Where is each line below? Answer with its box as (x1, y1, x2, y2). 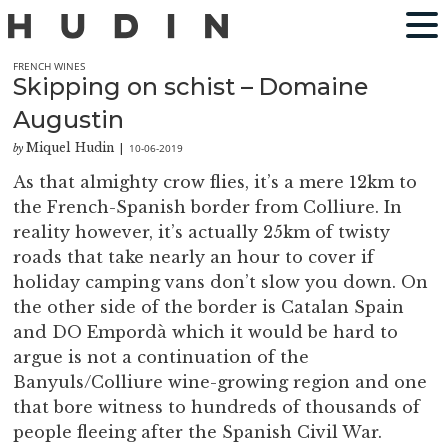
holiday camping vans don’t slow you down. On (13, 272, 429, 293)
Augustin (13, 105, 125, 134)
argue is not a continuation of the (13, 347, 310, 368)
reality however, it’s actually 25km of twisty (13, 222, 391, 243)
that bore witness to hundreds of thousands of (13, 397, 421, 418)
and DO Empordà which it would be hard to (13, 322, 399, 343)
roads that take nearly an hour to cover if (13, 247, 375, 268)
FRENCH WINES (13, 59, 86, 73)
